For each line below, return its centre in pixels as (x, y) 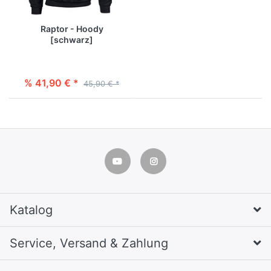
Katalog (31, 210)
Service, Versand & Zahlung (89, 243)
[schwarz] (72, 39)
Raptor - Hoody (72, 28)
